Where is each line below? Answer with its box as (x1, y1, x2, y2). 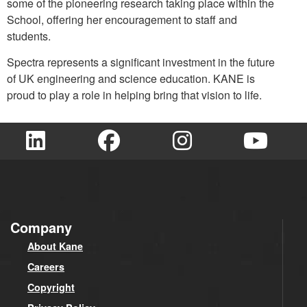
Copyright (27, 280, 75, 294)
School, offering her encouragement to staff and (7, 12, 237, 28)
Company (10, 217, 72, 237)
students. (7, 28, 51, 45)
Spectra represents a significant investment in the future (7, 53, 275, 70)
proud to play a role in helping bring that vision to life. (7, 86, 262, 103)
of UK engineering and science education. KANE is (7, 70, 255, 86)
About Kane (27, 238, 83, 253)
